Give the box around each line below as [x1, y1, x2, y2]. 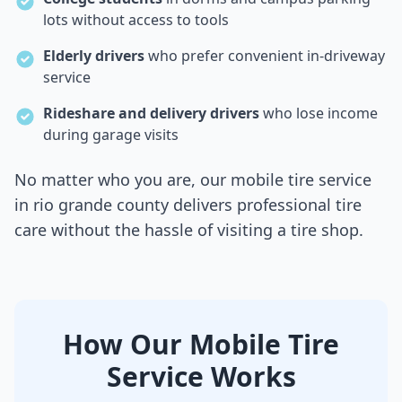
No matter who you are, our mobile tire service [14, 169, 371, 191]
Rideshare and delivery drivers [43, 103, 259, 124]
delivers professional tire [173, 194, 362, 216]
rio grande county [33, 194, 169, 216]
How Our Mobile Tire [63, 326, 339, 363]
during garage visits [43, 125, 179, 145]
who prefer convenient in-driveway [144, 46, 385, 66]
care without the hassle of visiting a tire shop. [14, 219, 363, 241]
